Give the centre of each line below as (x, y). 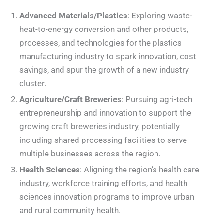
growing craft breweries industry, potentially (100, 127)
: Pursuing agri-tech (157, 100)
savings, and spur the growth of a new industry (104, 70)
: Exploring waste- (160, 16)
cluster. (33, 84)
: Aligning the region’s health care (139, 170)
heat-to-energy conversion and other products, (104, 29)
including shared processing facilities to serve (103, 140)
